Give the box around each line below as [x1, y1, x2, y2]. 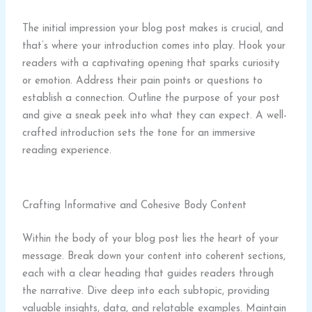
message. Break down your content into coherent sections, [22, 251, 286, 262]
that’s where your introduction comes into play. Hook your [22, 41, 286, 52]
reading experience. [22, 146, 112, 157]
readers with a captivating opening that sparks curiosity [22, 58, 280, 70]
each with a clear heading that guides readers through [22, 268, 274, 279]
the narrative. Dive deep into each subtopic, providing [22, 286, 270, 297]
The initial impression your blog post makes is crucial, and [22, 24, 284, 35]
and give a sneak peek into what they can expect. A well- [22, 111, 288, 122]
